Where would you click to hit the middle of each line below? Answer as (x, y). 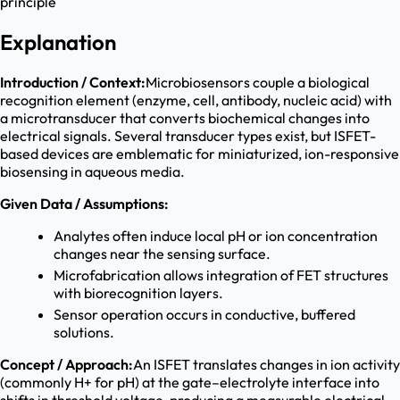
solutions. (84, 333)
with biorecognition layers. (138, 293)
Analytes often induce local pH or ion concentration (216, 236)
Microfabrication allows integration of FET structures (221, 275)
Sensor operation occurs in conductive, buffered (204, 315)
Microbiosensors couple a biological (258, 83)
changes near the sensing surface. (162, 254)
